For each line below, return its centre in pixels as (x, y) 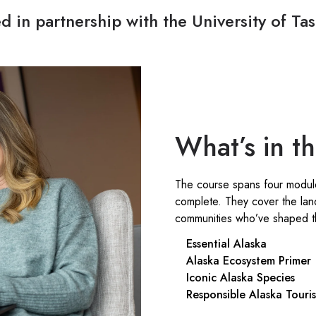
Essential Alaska (226, 243)
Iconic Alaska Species (241, 277)
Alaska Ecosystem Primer (249, 260)
